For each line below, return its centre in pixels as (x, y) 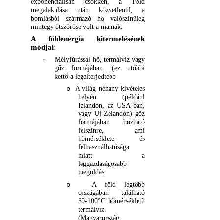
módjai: (43, 47)
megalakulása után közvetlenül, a (88, 10)
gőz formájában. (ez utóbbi (100, 68)
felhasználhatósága (103, 147)
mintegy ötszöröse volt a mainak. (77, 27)
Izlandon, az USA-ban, (111, 105)
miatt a (111, 155)
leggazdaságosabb (102, 164)
